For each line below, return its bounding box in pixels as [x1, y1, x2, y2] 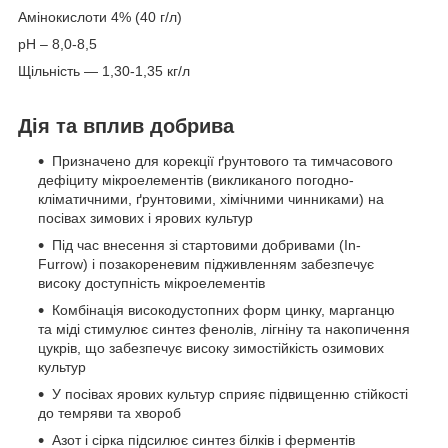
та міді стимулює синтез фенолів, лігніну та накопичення [38, 321, 410, 338]
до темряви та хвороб [38, 405, 181, 422]
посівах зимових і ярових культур [38, 210, 253, 227]
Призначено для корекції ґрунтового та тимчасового [52, 153, 393, 170]
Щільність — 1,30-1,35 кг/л [18, 62, 190, 79]
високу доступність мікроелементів [38, 275, 265, 292]
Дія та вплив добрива [18, 114, 234, 137]
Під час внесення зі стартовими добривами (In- [52, 237, 361, 254]
